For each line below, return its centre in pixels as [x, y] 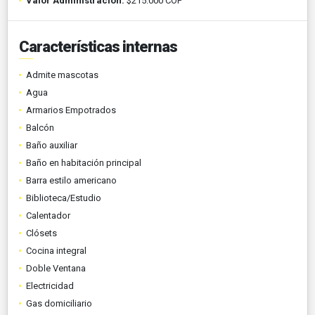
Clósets [41, 233]
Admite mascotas [62, 75]
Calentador [48, 215]
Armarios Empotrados [71, 110]
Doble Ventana [56, 268]
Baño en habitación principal [84, 162]
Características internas [98, 46]
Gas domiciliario [59, 303]
